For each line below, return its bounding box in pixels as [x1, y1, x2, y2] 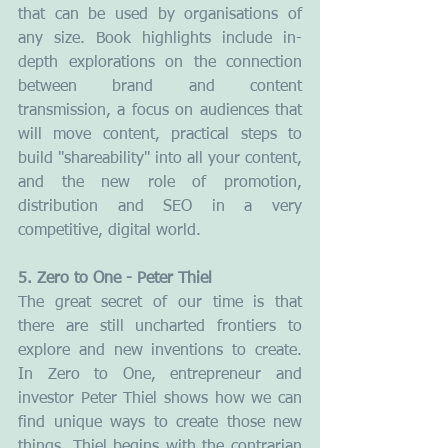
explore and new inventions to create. [18, 342, 302, 359]
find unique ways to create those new [18, 414, 302, 431]
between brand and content [18, 78, 302, 95]
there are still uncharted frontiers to [18, 318, 302, 335]
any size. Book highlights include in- [18, 30, 302, 47]
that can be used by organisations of [18, 6, 302, 23]
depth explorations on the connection [18, 54, 302, 71]
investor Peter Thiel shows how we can [18, 390, 302, 407]
